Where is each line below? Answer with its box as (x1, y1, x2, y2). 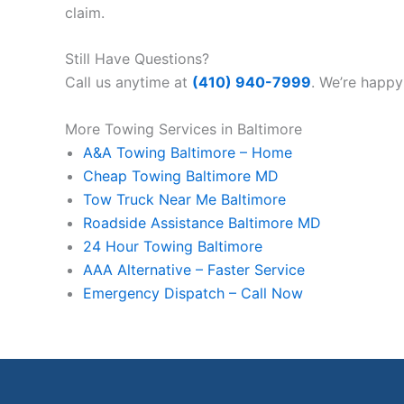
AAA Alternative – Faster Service (83, 260, 305, 279)
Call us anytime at (65, 73, 192, 92)
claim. (65, 3, 105, 22)
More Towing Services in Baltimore (65, 119, 302, 138)
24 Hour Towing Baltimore (83, 236, 262, 255)
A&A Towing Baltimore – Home (83, 142, 292, 161)
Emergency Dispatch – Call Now (83, 283, 303, 302)
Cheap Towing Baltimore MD (83, 166, 279, 185)
